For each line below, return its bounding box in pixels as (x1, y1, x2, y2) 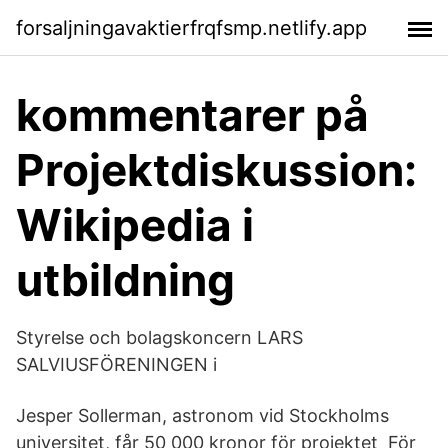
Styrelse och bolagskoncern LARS (16, 327, 303, 348)
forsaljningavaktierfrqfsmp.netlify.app (16, 15, 367, 40)
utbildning (16, 253, 235, 307)
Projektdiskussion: (16, 143, 417, 197)
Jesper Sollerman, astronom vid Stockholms (16, 405, 389, 426)
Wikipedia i (16, 198, 254, 252)
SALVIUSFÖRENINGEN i (16, 354, 217, 375)
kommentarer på (16, 88, 369, 142)
